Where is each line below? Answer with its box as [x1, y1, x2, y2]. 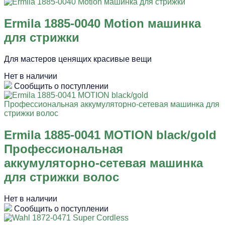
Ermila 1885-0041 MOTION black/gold [4, 128, 216, 142]
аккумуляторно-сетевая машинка [4, 156, 203, 170]
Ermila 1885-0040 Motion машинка [4, 17, 201, 31]
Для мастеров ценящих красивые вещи [4, 55, 152, 64]
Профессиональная [4, 142, 123, 156]
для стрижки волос [4, 170, 119, 184]
